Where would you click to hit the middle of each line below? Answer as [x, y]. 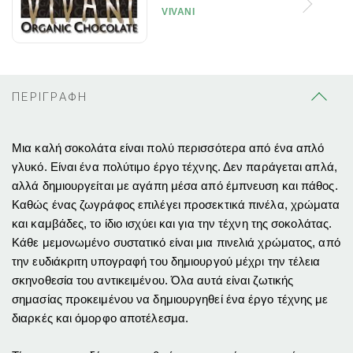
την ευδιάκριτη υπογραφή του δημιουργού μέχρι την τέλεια [166, 262]
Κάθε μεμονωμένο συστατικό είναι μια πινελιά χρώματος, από [176, 243]
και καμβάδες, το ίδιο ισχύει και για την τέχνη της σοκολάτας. [172, 224]
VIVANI [178, 11]
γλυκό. [31, 167]
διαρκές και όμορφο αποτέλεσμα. [100, 318]
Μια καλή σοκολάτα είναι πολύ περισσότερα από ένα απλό [168, 148]
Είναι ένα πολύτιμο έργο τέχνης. [136, 167]
